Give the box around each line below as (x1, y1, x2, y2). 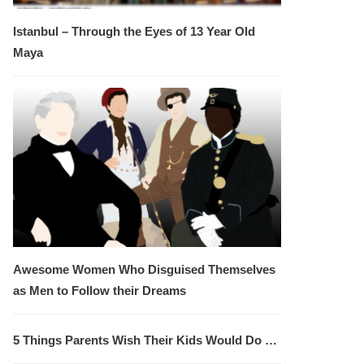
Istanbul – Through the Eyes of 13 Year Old (13, 24, 255, 38)
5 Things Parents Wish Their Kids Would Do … (13, 332, 277, 347)
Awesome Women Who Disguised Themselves (13, 262, 275, 276)
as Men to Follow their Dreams (13, 283, 186, 297)
